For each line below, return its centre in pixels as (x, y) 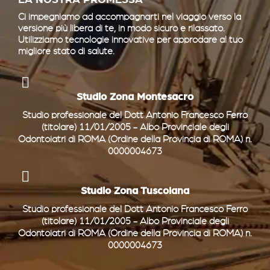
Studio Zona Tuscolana (135, 191)
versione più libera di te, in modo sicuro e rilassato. (121, 29)
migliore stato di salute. (66, 52)
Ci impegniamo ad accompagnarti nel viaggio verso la (130, 17)
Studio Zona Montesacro (135, 97)
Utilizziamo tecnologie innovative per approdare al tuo (130, 40)
